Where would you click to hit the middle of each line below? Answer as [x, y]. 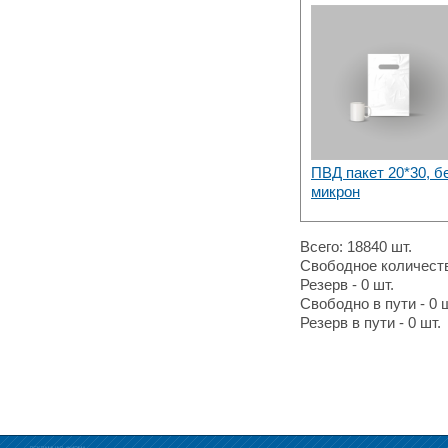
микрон [335, 191]
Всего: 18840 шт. [356, 246]
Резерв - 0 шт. [347, 284]
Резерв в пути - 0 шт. [370, 322]
